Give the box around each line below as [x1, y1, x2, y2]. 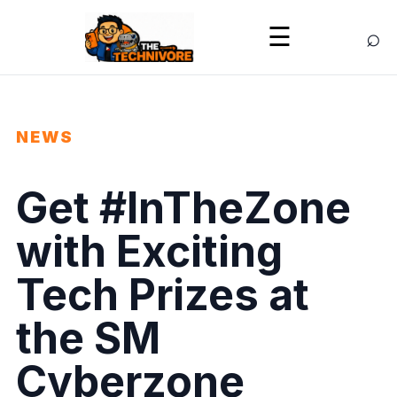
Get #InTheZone [15, 181, 351, 234]
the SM [15, 311, 160, 364]
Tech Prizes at [15, 268, 309, 321]
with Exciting [15, 224, 283, 277]
